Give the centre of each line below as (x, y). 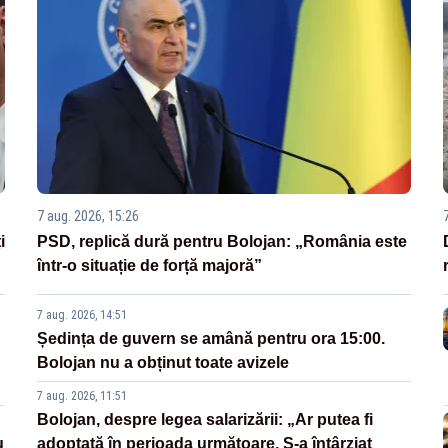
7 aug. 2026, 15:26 (88, 216)
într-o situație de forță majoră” (150, 266)
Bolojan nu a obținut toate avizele (163, 363)
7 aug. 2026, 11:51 (82, 396)
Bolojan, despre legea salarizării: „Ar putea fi (205, 420)
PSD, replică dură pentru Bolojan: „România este (222, 242)
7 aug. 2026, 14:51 (82, 315)
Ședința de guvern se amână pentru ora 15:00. (211, 339)
